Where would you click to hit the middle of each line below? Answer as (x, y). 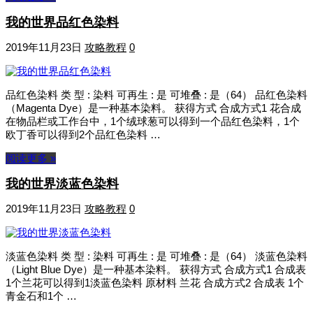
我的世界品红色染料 (62, 22)
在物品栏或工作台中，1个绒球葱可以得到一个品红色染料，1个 (153, 121)
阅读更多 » (31, 158)
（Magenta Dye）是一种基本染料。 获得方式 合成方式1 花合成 (153, 108)
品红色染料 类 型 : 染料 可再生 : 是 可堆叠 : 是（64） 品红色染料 (156, 94)
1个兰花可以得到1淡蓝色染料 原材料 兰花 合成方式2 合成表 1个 (155, 283)
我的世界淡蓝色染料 (62, 184)
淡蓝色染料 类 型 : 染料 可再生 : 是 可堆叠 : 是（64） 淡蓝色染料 (156, 256)
